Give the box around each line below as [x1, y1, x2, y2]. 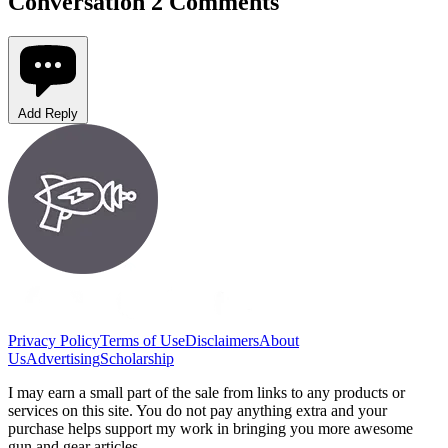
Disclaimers [185, 331, 259, 349]
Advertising [26, 349, 100, 367]
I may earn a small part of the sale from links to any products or [8, 383, 405, 401]
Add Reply [18, 105, 78, 121]
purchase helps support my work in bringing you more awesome [8, 419, 413, 437]
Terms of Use [100, 331, 185, 349]
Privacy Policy [8, 331, 100, 349]
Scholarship [100, 349, 174, 367]
